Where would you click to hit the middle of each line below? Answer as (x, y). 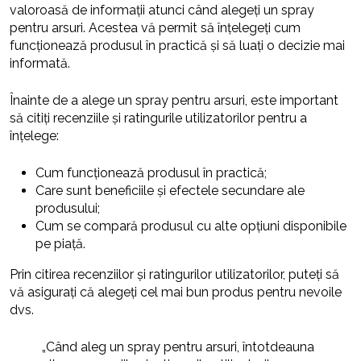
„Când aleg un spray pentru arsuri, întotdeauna (178, 347)
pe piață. (60, 244)
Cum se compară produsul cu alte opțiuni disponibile (191, 226)
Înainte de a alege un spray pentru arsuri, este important (174, 101)
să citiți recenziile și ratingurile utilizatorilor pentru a (158, 118)
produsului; (68, 209)
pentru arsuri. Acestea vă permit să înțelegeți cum (155, 28)
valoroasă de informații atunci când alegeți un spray (162, 10)
